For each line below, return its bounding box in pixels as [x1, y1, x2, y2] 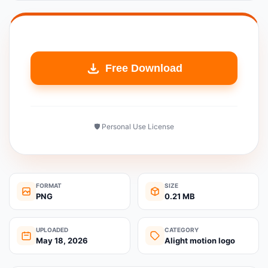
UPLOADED [36, 226, 68, 234]
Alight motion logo [165, 236, 235, 246]
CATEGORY [165, 226, 199, 234]
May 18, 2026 [36, 236, 88, 246]
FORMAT [36, 182, 62, 190]
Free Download [105, 62, 182, 74]
